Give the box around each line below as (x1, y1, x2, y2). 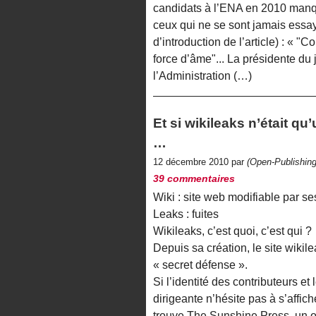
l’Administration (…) (153, 70, 252, 83)
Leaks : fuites (153, 208, 219, 221)
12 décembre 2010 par (153, 157, 247, 168)
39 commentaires (153, 173, 235, 185)
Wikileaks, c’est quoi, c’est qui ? (153, 225, 312, 238)
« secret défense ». (153, 259, 248, 272)
